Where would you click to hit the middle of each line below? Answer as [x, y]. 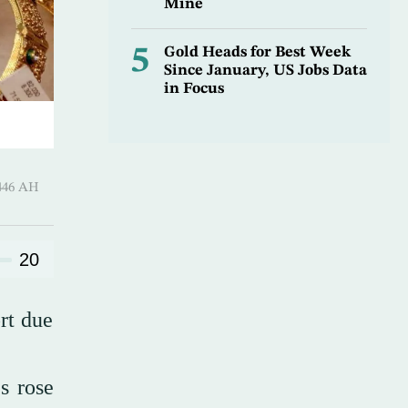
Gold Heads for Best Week [257, 53]
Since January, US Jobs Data [265, 71]
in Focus [194, 89]
